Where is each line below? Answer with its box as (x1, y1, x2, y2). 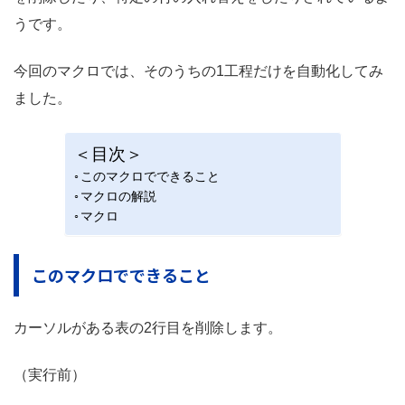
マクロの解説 (80, 188, 157, 203)
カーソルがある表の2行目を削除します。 (14, 320, 282, 336)
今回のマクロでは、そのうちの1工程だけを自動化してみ (14, 62, 383, 79)
